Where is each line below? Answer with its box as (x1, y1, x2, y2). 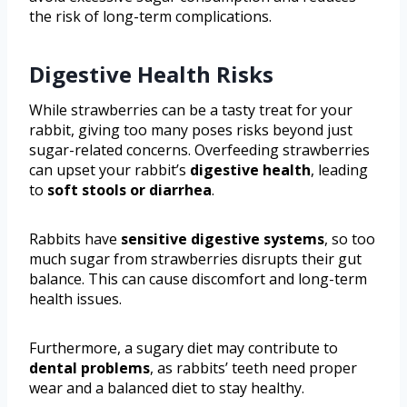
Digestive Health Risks (29, 58, 273, 89)
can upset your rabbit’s (29, 159, 190, 180)
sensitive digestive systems (121, 228, 324, 249)
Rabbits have (29, 228, 121, 249)
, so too (324, 228, 375, 249)
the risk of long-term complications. (29, 5, 272, 26)
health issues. (29, 288, 122, 309)
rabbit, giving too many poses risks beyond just (29, 119, 352, 140)
